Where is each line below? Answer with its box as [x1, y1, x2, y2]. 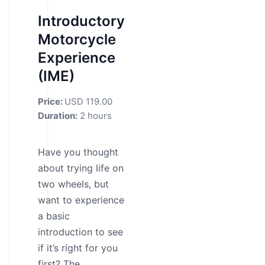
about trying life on [38, 162, 124, 174]
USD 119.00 [64, 96, 112, 107]
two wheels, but [38, 178, 109, 190]
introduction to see [38, 226, 123, 238]
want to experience [38, 194, 124, 206]
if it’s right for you [38, 242, 118, 254]
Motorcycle [38, 31, 116, 48]
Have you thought [38, 146, 118, 158]
